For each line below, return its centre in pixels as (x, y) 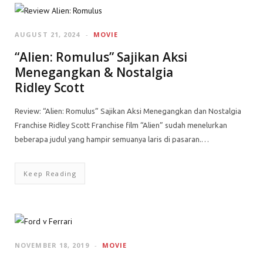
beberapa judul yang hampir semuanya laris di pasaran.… (112, 139)
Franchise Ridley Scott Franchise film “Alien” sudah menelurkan (121, 125)
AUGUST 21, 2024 (48, 34)
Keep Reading (50, 173)
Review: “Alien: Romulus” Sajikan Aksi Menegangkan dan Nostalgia (128, 111)
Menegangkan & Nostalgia (94, 72)
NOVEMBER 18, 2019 (52, 245)
